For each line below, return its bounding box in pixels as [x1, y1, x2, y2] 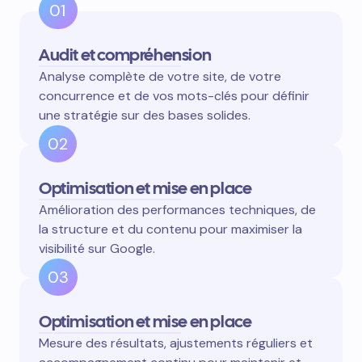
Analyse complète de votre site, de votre [39, 68, 281, 86]
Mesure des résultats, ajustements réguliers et [39, 335, 313, 352]
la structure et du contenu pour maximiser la [39, 221, 302, 238]
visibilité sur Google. [39, 240, 155, 258]
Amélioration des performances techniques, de [39, 201, 316, 219]
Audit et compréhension [39, 44, 212, 66]
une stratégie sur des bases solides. [39, 107, 250, 124]
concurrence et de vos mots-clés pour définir [39, 87, 309, 105]
